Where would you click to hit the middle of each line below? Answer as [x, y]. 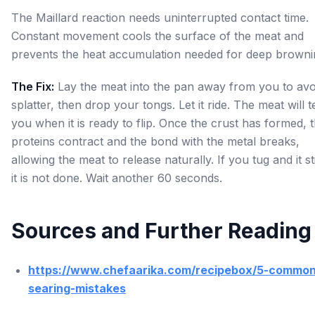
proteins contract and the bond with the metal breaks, [155, 141]
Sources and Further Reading [161, 231]
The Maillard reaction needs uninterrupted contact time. [160, 18]
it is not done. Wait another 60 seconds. [117, 178]
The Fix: [33, 86]
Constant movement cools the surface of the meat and [157, 36]
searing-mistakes [77, 288]
